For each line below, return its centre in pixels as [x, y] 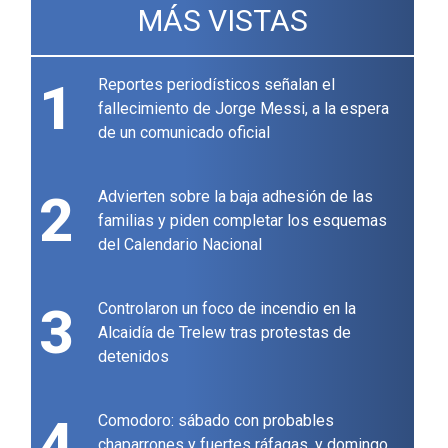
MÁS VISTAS [222, 21]
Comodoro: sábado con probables [216, 421]
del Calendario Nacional [180, 245]
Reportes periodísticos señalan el [217, 85]
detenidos [134, 357]
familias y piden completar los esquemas [243, 221]
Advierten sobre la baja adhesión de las [236, 197]
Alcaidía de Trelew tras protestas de [225, 333]
